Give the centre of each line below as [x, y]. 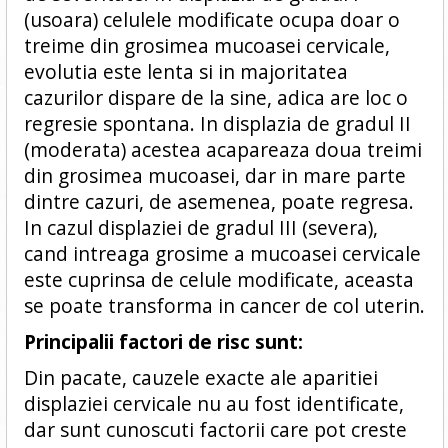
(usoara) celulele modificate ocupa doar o [211, 19]
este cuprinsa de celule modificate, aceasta [218, 279]
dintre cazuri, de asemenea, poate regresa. [218, 201]
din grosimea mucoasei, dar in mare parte [214, 175]
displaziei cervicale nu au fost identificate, [213, 403]
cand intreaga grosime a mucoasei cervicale [222, 253]
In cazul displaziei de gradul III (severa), [200, 227]
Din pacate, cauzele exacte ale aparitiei [200, 377]
